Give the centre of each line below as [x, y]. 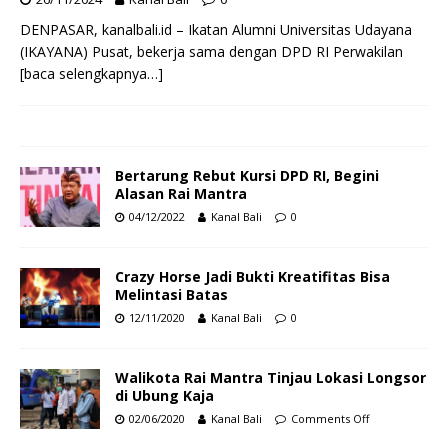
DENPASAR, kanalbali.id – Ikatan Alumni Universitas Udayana [216, 29]
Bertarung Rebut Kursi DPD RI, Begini [247, 175]
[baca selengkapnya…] [91, 73]
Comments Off [330, 418]
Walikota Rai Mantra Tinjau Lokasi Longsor [270, 377]
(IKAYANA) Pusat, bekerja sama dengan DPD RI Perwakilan [211, 51]
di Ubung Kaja [164, 395]
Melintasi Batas [171, 294]
